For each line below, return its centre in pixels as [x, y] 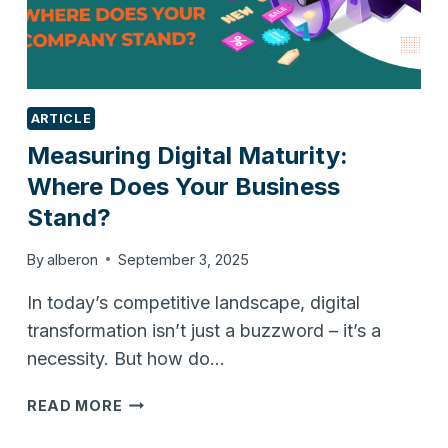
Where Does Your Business [183, 187]
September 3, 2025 [183, 259]
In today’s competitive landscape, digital [193, 302]
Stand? [68, 218]
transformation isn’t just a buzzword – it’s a [203, 330]
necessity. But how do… [125, 358]
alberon [72, 259]
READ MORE [74, 405]
